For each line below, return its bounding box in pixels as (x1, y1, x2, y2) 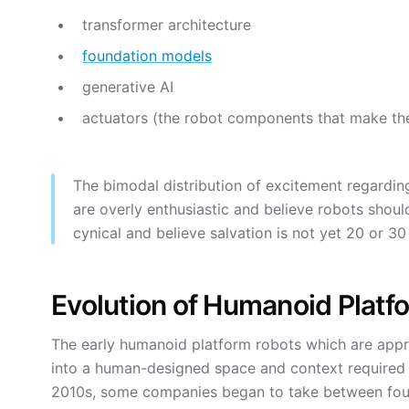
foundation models (82, 47, 213, 65)
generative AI (82, 78, 174, 96)
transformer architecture (82, 16, 252, 34)
